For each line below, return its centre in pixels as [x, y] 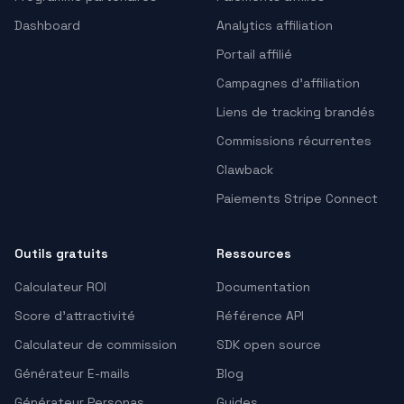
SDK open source [269, 345]
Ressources [254, 254]
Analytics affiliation [275, 26]
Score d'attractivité [75, 316]
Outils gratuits [61, 254]
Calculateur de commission [96, 345]
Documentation [263, 287]
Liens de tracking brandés [296, 112]
